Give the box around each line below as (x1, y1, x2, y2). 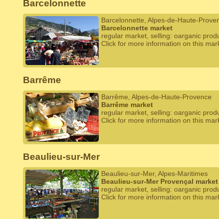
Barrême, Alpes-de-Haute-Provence (101, 93, 212, 101)
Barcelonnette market (101, 24, 173, 32)
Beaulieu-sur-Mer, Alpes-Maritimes (101, 170, 208, 177)
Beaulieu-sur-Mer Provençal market (101, 177, 218, 185)
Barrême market (101, 101, 153, 109)
